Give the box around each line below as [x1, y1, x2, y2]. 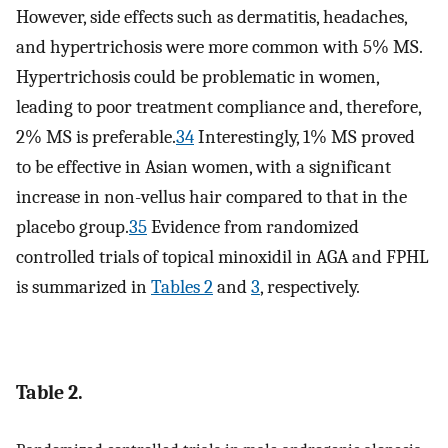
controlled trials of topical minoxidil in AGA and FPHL [16, 246, 429, 269]
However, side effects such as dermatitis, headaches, [16, 6, 407, 29]
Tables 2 [151, 276, 213, 299]
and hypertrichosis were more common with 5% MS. [16, 36, 422, 59]
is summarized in [16, 276, 151, 299]
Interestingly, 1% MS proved [194, 126, 415, 149]
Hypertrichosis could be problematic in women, [16, 66, 379, 89]
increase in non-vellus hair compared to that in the [16, 186, 407, 209]
